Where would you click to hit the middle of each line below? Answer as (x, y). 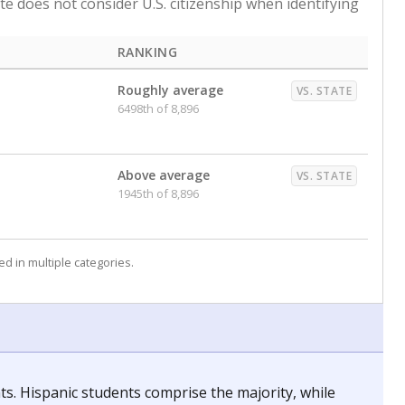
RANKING (148, 52)
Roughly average (170, 90)
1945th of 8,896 (158, 193)
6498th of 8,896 (158, 108)
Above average (164, 175)
